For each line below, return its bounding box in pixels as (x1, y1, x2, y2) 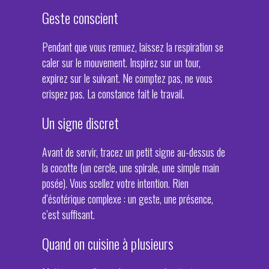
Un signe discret (42, 112, 119, 133)
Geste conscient (42, 7, 118, 28)
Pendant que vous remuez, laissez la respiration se (42, 39, 223, 55)
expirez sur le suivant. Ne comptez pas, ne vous (42, 70, 213, 86)
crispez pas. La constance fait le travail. (42, 86, 184, 101)
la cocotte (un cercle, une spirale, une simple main (42, 160, 219, 175)
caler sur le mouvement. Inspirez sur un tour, (42, 55, 201, 70)
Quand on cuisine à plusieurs (42, 233, 174, 254)
